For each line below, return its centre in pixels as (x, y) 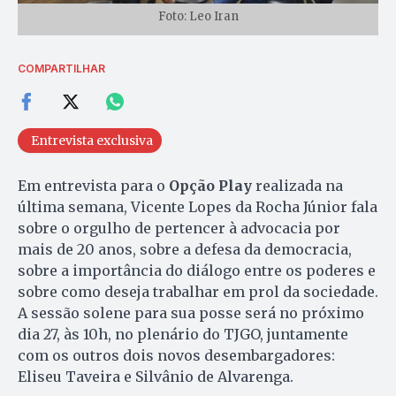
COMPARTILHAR (61, 69)
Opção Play (210, 186)
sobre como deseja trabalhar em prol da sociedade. (198, 292)
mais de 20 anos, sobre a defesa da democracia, (185, 250)
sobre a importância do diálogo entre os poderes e (197, 271)
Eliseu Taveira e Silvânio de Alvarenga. (156, 377)
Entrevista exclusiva (92, 141)
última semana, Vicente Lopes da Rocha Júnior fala (198, 207)
